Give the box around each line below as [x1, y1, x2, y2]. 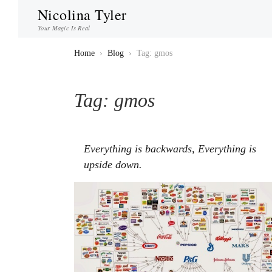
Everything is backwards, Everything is [84, 142, 256, 155]
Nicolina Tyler [38, 5, 127, 24]
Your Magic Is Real [38, 23, 90, 32]
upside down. [84, 158, 142, 171]
